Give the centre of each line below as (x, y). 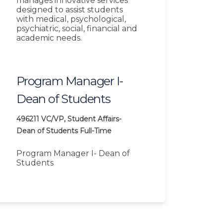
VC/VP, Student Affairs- (81, 119)
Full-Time (96, 131)
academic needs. (49, 38)
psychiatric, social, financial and (77, 29)
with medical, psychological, (71, 19)
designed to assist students (70, 10)
